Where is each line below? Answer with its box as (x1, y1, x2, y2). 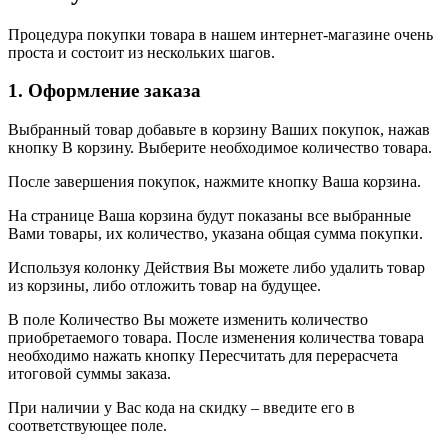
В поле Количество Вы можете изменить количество (8, 311, 368, 329)
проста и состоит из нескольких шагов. (8, 43, 275, 61)
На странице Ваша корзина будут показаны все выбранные (8, 207, 411, 225)
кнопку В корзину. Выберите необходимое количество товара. (8, 139, 432, 157)
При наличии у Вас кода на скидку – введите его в (8, 399, 355, 417)
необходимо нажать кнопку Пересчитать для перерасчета (8, 347, 398, 365)
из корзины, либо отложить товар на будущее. (8, 277, 321, 295)
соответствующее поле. (8, 417, 167, 435)
